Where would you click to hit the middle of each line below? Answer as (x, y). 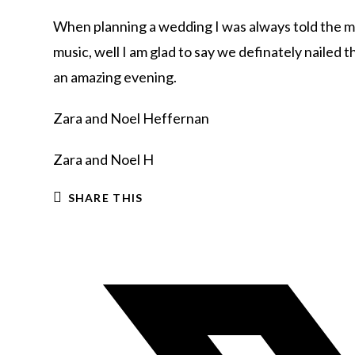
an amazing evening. (115, 77)
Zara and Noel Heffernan (132, 118)
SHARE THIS (105, 198)
